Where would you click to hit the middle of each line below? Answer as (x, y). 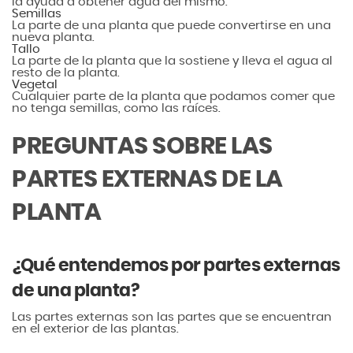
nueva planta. (53, 37)
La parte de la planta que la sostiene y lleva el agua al (172, 61)
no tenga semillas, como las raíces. (116, 108)
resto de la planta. (66, 72)
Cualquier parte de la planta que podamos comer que (173, 96)
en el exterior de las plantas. (95, 329)
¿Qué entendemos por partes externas (176, 265)
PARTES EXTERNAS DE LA (147, 179)
